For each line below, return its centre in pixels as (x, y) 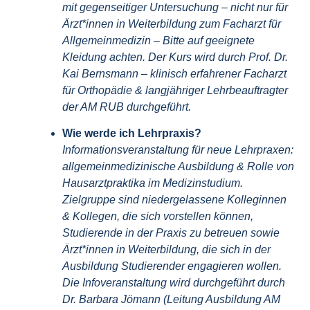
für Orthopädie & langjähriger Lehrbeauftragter (175, 90)
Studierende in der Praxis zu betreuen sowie (171, 233)
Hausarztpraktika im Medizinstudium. (153, 183)
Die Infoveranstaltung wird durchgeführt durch (174, 283)
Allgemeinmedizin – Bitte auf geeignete (158, 40)
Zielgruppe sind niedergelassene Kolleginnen (174, 200)
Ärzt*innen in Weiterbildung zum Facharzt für (172, 24)
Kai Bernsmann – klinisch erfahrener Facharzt (174, 73)
